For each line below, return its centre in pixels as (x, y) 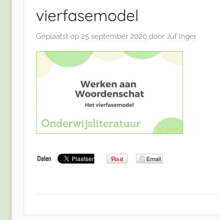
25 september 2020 (114, 36)
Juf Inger (181, 36)
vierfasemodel (87, 15)
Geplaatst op (58, 36)
